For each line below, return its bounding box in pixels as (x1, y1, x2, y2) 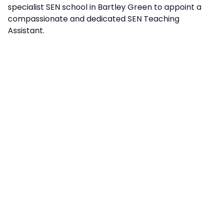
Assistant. (8, 25, 44, 36)
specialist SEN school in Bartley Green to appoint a (8, 1, 201, 13)
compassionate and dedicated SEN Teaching (8, 13, 179, 24)
